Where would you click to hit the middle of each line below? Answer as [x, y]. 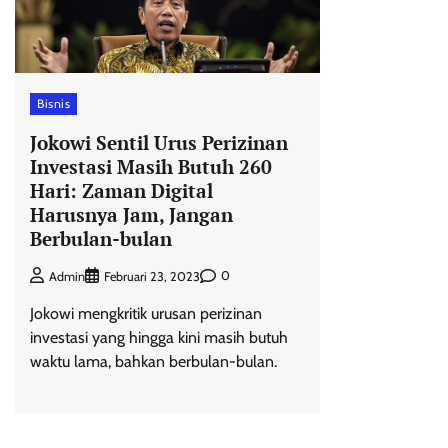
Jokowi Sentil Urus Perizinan [159, 143]
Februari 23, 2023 [152, 276]
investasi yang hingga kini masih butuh [159, 337]
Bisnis [53, 104]
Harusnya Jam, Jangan [131, 215]
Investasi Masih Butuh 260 [151, 167]
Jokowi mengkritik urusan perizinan [146, 313]
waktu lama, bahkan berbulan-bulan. [153, 361]
